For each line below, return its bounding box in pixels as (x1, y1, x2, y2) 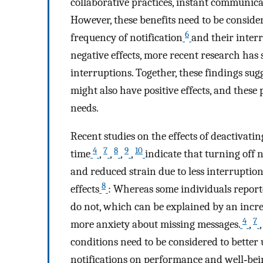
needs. (70, 101, 99, 114)
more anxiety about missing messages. (70, 218, 240, 231)
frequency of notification (70, 31, 183, 44)
